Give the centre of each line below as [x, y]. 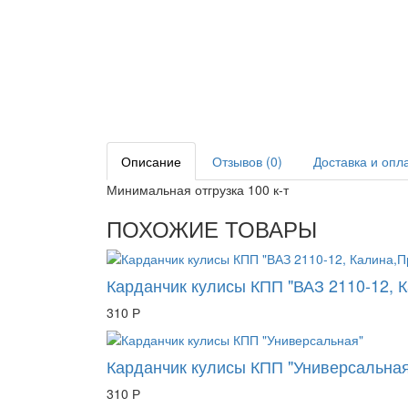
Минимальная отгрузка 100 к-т [198, 189]
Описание [151, 161]
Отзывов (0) [247, 161]
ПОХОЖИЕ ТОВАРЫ [212, 228]
